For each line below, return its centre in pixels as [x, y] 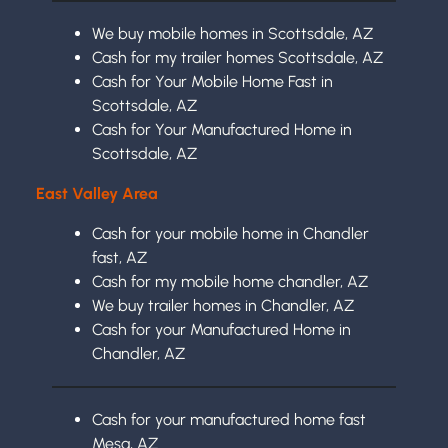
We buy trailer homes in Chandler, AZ [223, 305]
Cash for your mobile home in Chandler [230, 233]
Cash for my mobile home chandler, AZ [230, 281]
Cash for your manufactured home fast [229, 419]
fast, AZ [119, 257]
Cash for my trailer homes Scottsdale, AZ [237, 57]
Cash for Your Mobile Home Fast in [212, 81]
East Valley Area [97, 193]
